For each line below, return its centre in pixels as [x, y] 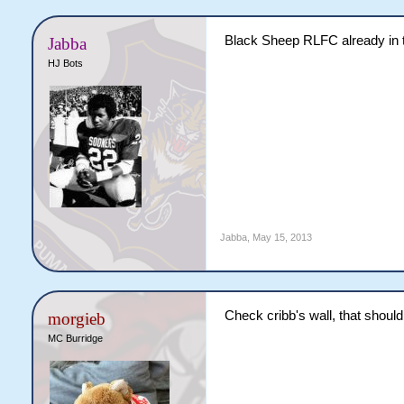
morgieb [76, 319]
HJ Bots [65, 63]
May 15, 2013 [282, 237]
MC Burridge [75, 338]
